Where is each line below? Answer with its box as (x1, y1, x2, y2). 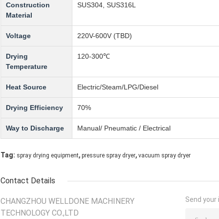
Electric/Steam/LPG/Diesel (77, 83, 158, 91)
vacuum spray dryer (138, 152, 191, 159)
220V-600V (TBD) (77, 31, 132, 40)
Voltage (6, 31, 31, 40)
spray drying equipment (17, 152, 79, 159)
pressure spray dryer (82, 152, 135, 159)
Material (6, 11, 32, 19)
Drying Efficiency (6, 103, 63, 111)
